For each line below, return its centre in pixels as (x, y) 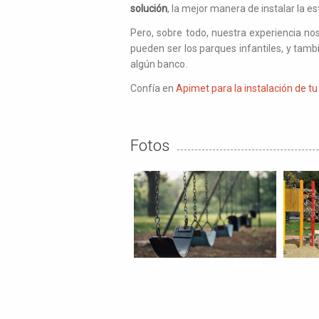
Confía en (153, 89)
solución (149, 9)
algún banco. (159, 64)
